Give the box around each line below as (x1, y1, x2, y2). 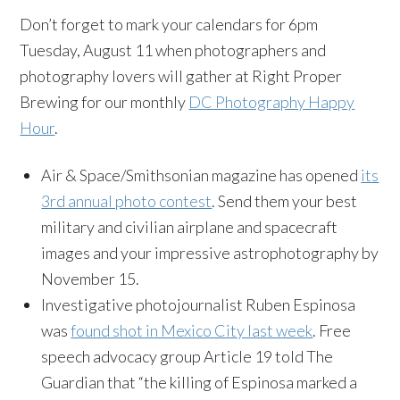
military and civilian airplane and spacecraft (41, 217, 338, 237)
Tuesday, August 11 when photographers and (20, 40, 327, 60)
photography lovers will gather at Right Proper (20, 66, 343, 86)
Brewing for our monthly (20, 92, 189, 112)
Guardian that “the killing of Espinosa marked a (41, 372, 358, 392)
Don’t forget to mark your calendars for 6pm (20, 14, 319, 34)
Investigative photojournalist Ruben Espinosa (41, 295, 356, 314)
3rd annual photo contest (41, 191, 212, 211)
